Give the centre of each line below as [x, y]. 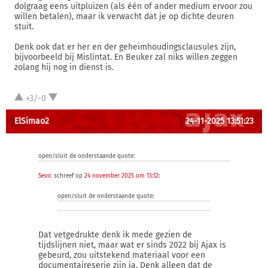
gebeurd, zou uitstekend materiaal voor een [122, 255]
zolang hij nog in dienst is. [64, 67]
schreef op [68, 176]
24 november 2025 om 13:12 [121, 176]
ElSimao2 [32, 121]
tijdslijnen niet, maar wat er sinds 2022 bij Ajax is [132, 245]
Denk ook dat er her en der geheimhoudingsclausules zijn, [125, 47]
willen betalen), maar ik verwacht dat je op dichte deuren [124, 16]
